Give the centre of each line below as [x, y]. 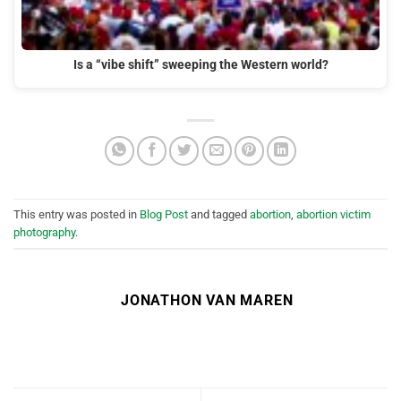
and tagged [219, 214]
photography [44, 232]
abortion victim [333, 214]
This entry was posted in [77, 214]
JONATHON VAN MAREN [207, 301]
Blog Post [164, 214]
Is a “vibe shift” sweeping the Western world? [200, 64]
